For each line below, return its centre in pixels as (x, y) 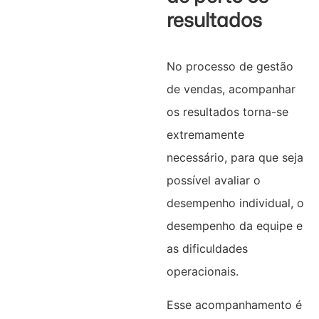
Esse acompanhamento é (234, 304)
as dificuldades (207, 249)
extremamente (205, 135)
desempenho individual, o (235, 203)
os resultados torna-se (227, 112)
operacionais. (202, 272)
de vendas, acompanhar (231, 89)
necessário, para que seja (235, 158)
